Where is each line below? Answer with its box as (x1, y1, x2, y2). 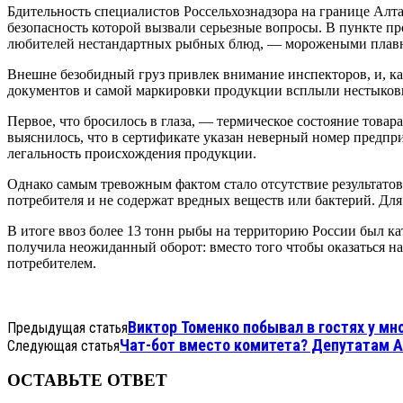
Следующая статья (7, 336, 120, 354)
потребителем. (7, 255, 96, 271)
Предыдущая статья (7, 318, 128, 336)
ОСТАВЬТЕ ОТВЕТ (7, 371, 167, 390)
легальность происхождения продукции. (7, 145, 256, 161)
